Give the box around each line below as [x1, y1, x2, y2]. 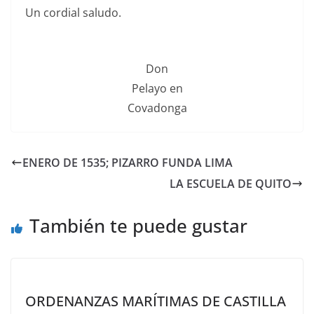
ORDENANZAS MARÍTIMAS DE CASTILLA [25, 292, 286, 311]
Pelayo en [131, 81, 183, 97]
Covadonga [127, 100, 187, 116]
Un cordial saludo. [25, 5, 121, 21]
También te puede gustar [29, 213, 247, 239]
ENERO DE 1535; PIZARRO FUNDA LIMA [22, 155, 233, 171]
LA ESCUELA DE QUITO [170, 176, 292, 192]
